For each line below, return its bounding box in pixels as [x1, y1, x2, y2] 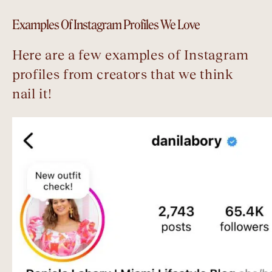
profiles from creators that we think [12, 67, 234, 83]
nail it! [12, 86, 52, 102]
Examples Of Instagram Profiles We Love [12, 17, 200, 33]
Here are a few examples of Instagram [12, 47, 249, 63]
